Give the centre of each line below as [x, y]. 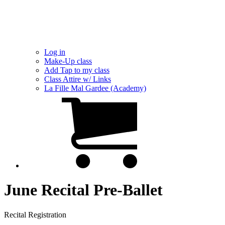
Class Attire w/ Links [78, 79]
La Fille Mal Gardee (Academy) [95, 88]
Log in [55, 52]
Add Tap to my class [77, 70]
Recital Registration [35, 214]
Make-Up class [68, 61]
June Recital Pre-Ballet [83, 190]
